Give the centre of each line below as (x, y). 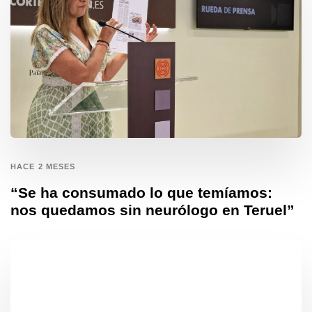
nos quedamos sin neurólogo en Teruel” (153, 210)
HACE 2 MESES (43, 167)
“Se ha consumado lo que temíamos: (141, 193)
